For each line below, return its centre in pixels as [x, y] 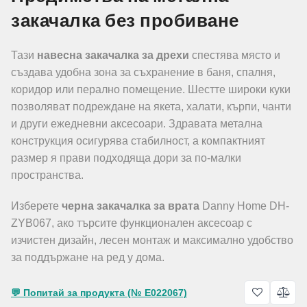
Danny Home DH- [244, 206]
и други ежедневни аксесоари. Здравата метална [137, 124]
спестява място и [235, 55]
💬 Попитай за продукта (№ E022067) [99, 292]
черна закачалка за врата [131, 206]
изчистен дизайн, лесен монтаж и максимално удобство [152, 240]
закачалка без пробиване [125, 21]
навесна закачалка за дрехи [113, 55]
